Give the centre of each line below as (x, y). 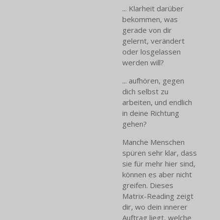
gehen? (136, 124)
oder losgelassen (151, 52)
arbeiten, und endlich (157, 102)
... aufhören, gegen (153, 81)
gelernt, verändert (153, 41)
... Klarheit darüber (153, 9)
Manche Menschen (153, 142)
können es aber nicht (157, 175)
